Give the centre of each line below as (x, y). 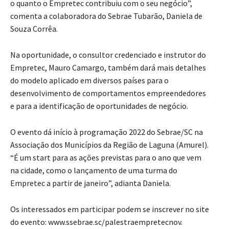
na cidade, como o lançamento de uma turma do (94, 170)
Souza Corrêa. (34, 28)
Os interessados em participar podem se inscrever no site (110, 209)
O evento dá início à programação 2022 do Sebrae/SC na (107, 132)
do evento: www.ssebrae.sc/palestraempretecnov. (96, 222)
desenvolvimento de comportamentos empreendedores (108, 93)
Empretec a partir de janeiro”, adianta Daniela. (90, 183)
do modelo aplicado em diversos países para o (89, 80)
